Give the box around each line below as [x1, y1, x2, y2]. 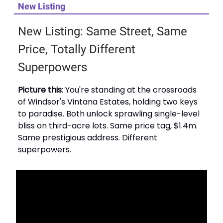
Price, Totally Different [18, 42, 135, 56]
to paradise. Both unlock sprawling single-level [18, 108, 200, 119]
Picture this [18, 84, 62, 96]
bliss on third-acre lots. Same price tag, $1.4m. [18, 119, 198, 131]
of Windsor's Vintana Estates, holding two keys [18, 96, 198, 108]
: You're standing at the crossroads [62, 84, 197, 96]
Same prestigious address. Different [18, 131, 157, 143]
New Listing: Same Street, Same [18, 24, 187, 38]
